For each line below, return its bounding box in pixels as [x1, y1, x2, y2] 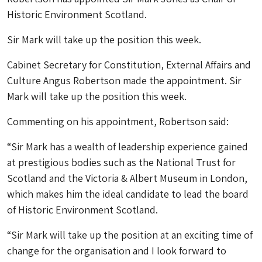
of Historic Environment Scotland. [7, 203, 158, 217]
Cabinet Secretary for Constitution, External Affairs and [7, 58, 251, 72]
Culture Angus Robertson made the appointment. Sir [7, 74, 242, 88]
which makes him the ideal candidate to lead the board [7, 187, 249, 201]
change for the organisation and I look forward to [7, 244, 226, 258]
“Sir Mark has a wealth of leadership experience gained [7, 140, 248, 154]
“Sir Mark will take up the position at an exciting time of [7, 228, 253, 242]
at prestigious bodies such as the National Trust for [7, 156, 236, 170]
